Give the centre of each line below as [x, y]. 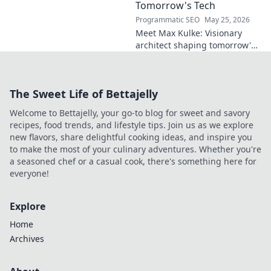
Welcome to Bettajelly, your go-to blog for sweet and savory [130, 113]
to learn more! [164, 81]
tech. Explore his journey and [195, 57]
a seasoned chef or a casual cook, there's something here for [133, 161]
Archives [27, 239]
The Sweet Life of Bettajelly [84, 94]
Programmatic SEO [168, 20]
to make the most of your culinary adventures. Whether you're [135, 149]
